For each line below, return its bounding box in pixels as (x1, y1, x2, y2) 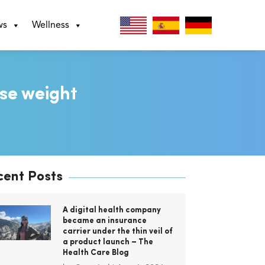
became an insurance (62, 217, 147, 225)
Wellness (31, 20, 69, 30)
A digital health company (62, 206, 161, 215)
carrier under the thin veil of (62, 228, 173, 236)
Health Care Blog (62, 249, 129, 257)
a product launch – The (62, 238, 153, 247)
